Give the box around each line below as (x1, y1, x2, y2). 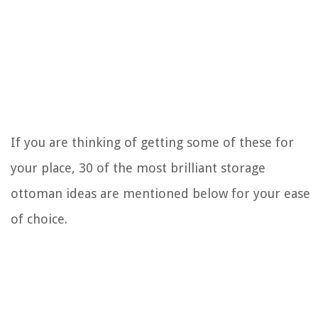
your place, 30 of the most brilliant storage (11, 160, 265, 176)
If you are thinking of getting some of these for (11, 135, 294, 150)
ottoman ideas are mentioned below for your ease (11, 186, 310, 202)
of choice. (11, 212, 71, 227)
